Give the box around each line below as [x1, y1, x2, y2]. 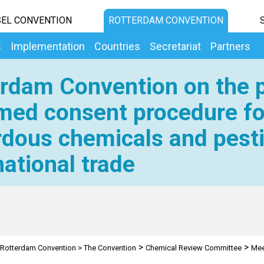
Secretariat [150, 40, 201, 52]
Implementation [11, 40, 85, 52]
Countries [94, 40, 140, 52]
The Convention [83, 243, 136, 252]
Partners [210, 40, 250, 52]
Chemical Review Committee [145, 243, 242, 252]
